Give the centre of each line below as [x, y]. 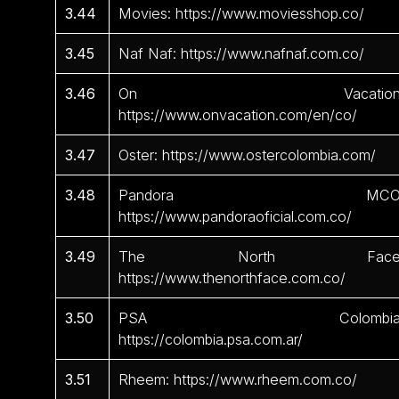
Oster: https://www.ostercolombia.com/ [248, 155]
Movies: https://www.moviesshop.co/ [242, 14]
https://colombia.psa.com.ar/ [211, 340]
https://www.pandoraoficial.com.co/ [236, 217]
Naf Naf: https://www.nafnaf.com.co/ [242, 54]
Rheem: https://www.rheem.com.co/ [238, 380]
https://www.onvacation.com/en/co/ [238, 115]
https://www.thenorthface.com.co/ [232, 278]
